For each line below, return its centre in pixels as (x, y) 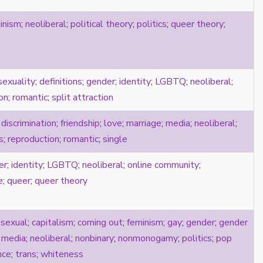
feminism (145, 222)
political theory (102, 24)
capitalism (53, 222)
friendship (80, 123)
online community (163, 165)
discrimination (29, 123)
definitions (61, 81)
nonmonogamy (148, 238)
